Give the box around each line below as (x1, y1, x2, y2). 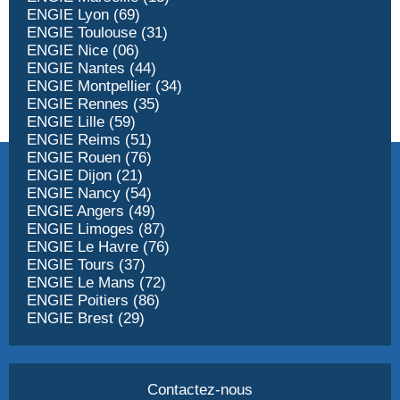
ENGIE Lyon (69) (27, 6, 140, 24)
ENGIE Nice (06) (27, 42, 139, 60)
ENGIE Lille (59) (27, 113, 136, 131)
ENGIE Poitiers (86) (27, 292, 160, 310)
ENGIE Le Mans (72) (27, 274, 166, 292)
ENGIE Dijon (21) (27, 167, 143, 185)
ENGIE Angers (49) (27, 203, 155, 221)
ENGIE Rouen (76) (27, 149, 152, 167)
